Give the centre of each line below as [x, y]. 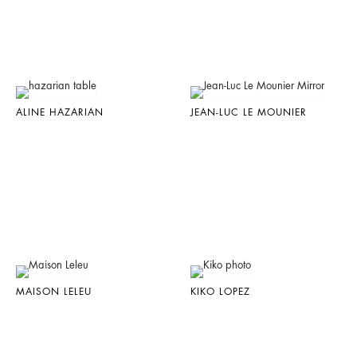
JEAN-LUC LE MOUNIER [249, 113]
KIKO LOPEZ [221, 292]
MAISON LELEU [54, 292]
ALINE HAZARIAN [60, 113]
